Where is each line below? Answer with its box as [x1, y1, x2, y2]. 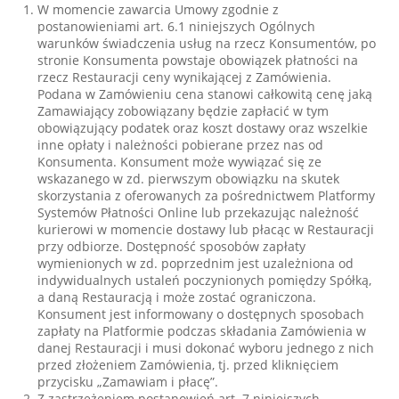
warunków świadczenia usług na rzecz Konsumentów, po [37, 35, 377, 52]
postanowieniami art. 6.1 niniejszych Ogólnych [37, 18, 316, 35]
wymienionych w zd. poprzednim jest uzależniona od [37, 255, 354, 272]
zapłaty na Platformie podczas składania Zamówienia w [37, 322, 367, 339]
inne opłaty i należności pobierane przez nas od [37, 136, 324, 153]
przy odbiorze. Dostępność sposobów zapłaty [37, 238, 306, 255]
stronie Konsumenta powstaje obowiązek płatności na [37, 52, 359, 69]
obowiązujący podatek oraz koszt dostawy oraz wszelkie [37, 119, 369, 136]
